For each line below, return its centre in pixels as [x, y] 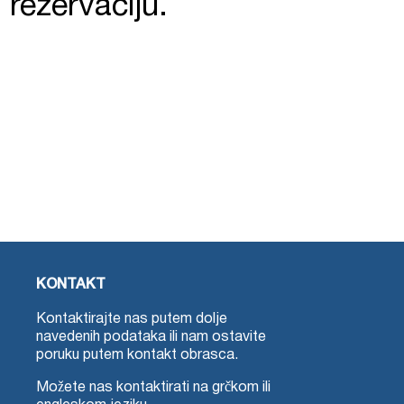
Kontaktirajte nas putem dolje [132, 319]
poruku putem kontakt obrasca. [137, 355]
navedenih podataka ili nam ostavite [151, 337]
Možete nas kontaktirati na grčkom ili [153, 388]
